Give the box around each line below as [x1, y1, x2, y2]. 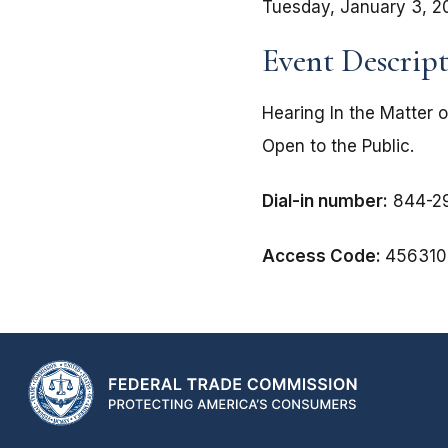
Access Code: [262, 246, 385, 267]
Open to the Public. [262, 136, 414, 157]
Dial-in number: [262, 191, 388, 212]
